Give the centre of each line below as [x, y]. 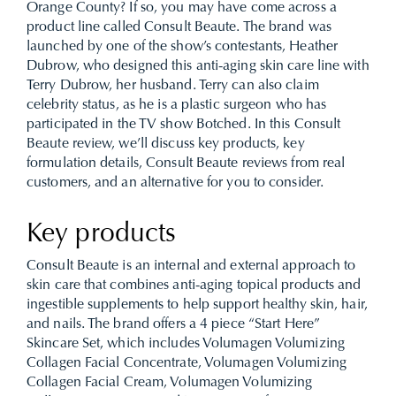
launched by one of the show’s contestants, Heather [183, 47]
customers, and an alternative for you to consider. [177, 183]
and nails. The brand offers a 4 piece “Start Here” [174, 324]
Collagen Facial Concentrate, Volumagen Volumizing [187, 363]
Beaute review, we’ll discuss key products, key [166, 144]
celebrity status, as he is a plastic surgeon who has [177, 105]
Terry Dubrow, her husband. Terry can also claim [173, 86]
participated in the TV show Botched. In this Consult [184, 125]
